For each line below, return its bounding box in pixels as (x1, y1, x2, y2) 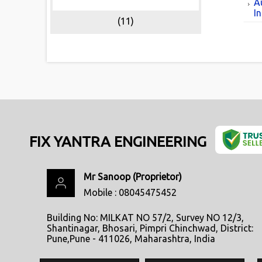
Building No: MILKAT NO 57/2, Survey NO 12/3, (47, 212, 244, 223)
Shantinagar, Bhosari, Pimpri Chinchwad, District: (47, 223, 253, 233)
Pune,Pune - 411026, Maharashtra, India (47, 233, 215, 244)
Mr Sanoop (84, 171, 130, 182)
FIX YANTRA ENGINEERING (29, 133, 206, 150)
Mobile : (84, 187, 119, 198)
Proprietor (136, 171, 179, 182)
